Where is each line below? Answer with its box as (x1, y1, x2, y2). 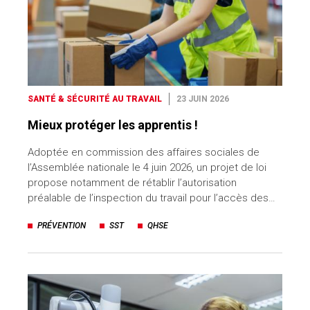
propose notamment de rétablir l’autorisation (28, 176, 237, 190)
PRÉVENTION (37, 221, 86, 231)
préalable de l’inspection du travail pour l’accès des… (28, 192, 275, 205)
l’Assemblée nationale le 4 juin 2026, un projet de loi (28, 161, 266, 174)
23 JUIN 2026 (176, 94, 229, 104)
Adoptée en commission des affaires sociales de (28, 146, 259, 159)
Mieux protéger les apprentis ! (28, 118, 198, 133)
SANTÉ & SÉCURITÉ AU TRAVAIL (28, 94, 162, 104)
